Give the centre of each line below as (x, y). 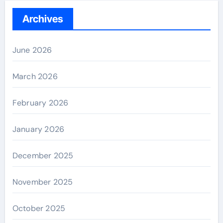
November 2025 (43, 182)
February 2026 (40, 103)
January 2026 (38, 129)
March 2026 (35, 76)
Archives (43, 19)
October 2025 (39, 208)
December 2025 (43, 155)
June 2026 (32, 50)
